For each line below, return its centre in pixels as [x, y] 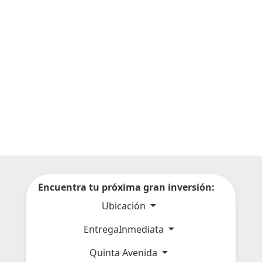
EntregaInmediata [125, 229]
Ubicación [125, 206]
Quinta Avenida [125, 252]
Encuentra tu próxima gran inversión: [126, 187]
